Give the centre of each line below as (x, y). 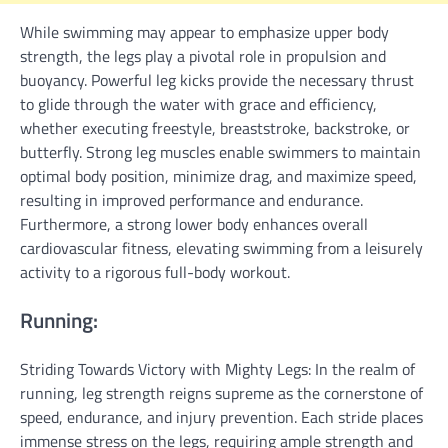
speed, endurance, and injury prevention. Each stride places (221, 416)
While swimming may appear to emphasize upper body (204, 32)
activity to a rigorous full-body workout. (155, 272)
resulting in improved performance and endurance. (191, 200)
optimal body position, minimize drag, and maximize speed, (218, 176)
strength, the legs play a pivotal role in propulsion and (203, 56)
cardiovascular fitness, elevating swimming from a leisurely (221, 248)
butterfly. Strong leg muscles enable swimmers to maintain (220, 152)
